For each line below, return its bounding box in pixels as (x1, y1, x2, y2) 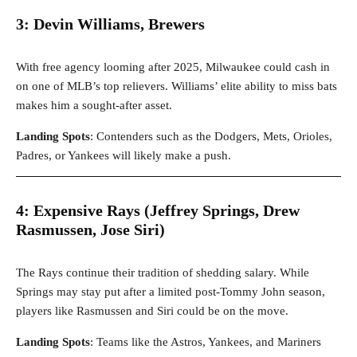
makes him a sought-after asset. (16, 99, 172, 112)
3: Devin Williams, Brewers (16, 15, 205, 33)
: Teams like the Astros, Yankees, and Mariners (90, 335, 321, 349)
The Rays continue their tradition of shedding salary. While (16, 266, 309, 280)
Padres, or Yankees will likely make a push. (16, 149, 231, 163)
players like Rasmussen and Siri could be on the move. (16, 304, 288, 318)
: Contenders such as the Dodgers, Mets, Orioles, (90, 130, 332, 143)
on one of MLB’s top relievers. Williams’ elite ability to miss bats (16, 80, 337, 93)
